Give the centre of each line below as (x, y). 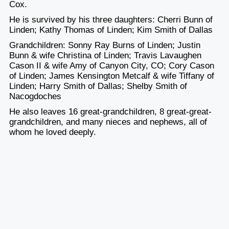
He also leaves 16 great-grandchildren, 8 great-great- (110, 111)
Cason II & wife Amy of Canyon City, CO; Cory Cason (111, 65)
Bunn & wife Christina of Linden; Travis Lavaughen (105, 55)
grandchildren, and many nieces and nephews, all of (108, 122)
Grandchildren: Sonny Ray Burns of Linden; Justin (105, 45)
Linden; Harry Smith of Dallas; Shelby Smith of (98, 86)
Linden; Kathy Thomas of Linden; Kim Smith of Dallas (111, 30)
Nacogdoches (35, 96)
